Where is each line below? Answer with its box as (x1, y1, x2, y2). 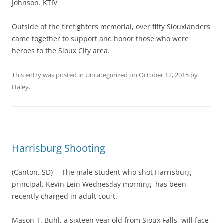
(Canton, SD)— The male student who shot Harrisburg (12, 167, 191, 177)
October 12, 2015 (139, 70, 189, 79)
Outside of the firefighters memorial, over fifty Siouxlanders (12, 22, 210, 31)
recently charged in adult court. (12, 191, 117, 201)
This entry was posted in (12, 70, 85, 79)
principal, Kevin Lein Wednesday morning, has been (12, 179, 186, 189)
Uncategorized (85, 70, 128, 79)
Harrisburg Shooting (12, 141, 105, 155)
